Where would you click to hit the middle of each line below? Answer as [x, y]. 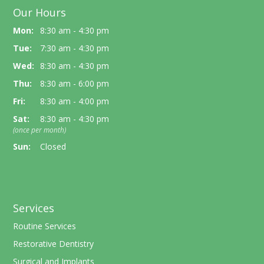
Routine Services [45, 226]
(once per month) [40, 130]
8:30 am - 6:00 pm [75, 84]
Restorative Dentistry [54, 243]
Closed [53, 147]
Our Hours [40, 13]
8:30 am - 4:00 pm [75, 101]
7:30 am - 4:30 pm [75, 48]
